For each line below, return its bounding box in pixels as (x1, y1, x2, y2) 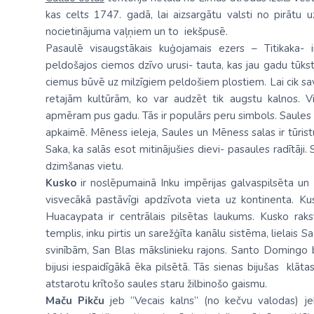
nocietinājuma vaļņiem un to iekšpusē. (45, 25, 228, 39)
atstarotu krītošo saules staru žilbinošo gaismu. (45, 277, 267, 291)
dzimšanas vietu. (45, 159, 123, 173)
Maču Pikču (45, 294, 104, 308)
